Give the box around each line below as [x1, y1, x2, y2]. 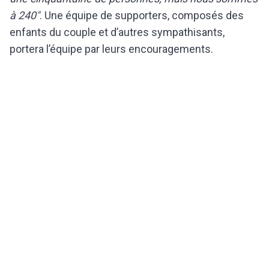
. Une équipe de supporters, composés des [40, 8, 244, 22]
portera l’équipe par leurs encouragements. [10, 42, 213, 55]
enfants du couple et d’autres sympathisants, [10, 25, 225, 38]
